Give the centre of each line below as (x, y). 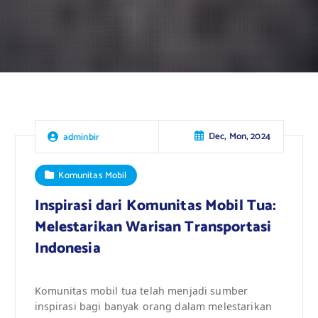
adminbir (81, 137)
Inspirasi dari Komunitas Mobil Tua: (155, 205)
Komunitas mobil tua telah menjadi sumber (141, 290)
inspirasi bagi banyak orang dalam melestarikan (153, 306)
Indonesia (67, 248)
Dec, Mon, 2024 (239, 137)
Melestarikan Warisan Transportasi (153, 227)
